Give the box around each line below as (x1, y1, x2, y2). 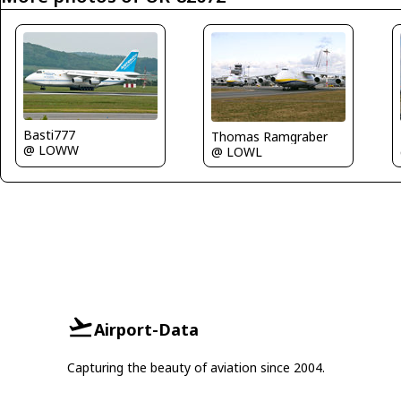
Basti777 (23, 125, 75, 143)
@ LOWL (211, 143, 263, 160)
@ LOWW (23, 141, 79, 158)
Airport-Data (93, 318, 199, 340)
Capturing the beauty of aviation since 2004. (66, 359, 325, 376)
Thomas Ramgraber (211, 128, 328, 145)
